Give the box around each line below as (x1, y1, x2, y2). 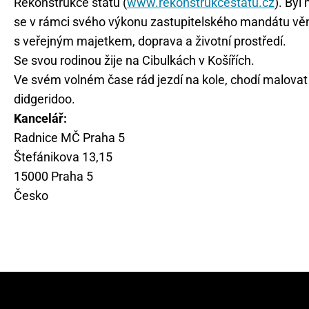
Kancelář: (14, 111, 67, 126)
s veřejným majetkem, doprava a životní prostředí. (14, 34, 286, 48)
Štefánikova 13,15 (14, 150, 112, 164)
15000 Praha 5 (14, 169, 93, 183)
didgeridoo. (14, 92, 75, 106)
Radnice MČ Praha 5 (14, 130, 125, 145)
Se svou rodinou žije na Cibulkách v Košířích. (14, 53, 255, 68)
